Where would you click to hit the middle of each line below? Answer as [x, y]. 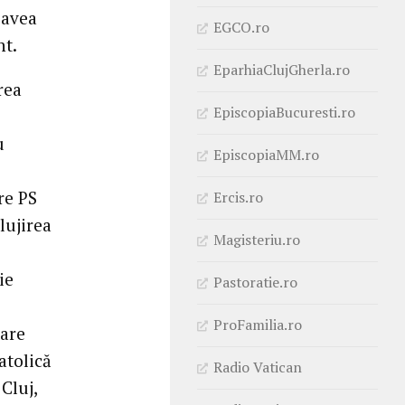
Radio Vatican [258, 367]
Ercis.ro [238, 197]
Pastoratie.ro [255, 282]
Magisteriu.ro [257, 239]
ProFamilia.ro [258, 324]
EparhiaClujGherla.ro [282, 69]
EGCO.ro [241, 27]
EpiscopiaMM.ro [266, 154]
